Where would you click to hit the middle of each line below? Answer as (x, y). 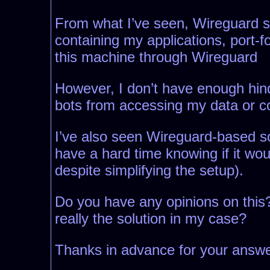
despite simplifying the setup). (149, 171)
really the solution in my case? (151, 219)
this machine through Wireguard (156, 57)
